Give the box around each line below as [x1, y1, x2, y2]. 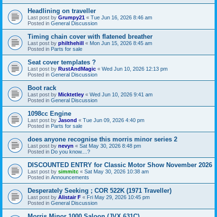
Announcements [51, 174, 89, 180]
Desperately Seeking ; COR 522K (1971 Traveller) [28, 186, 171, 194]
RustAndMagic [58, 65, 96, 72]
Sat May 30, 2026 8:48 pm [79, 142, 141, 149]
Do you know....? [51, 148, 90, 155]
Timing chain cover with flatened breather [28, 32, 153, 40]
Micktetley [58, 91, 84, 97]
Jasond [58, 117, 77, 123]
